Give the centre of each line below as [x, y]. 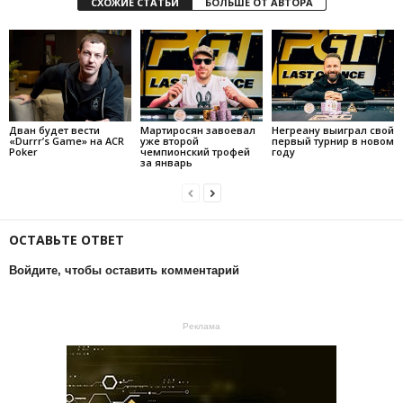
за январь [166, 162]
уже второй [169, 140]
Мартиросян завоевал [197, 130]
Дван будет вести [54, 130]
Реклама [201, 326]
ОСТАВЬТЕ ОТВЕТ [67, 239]
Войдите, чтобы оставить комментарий [124, 270]
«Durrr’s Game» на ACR [67, 140]
